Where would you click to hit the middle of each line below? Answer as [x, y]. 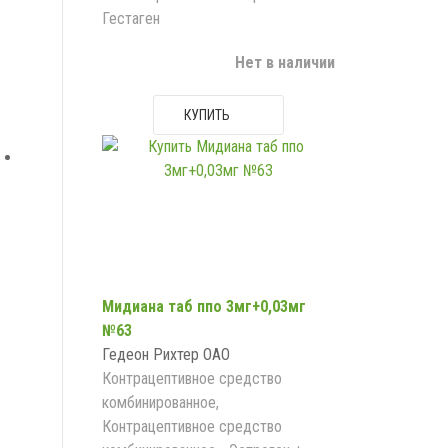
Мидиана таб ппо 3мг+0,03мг [204, 306]
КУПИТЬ [206, 115]
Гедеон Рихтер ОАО [166, 354]
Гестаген [131, 18]
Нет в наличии [284, 62]
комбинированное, [160, 402]
